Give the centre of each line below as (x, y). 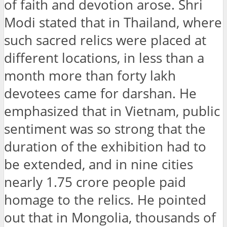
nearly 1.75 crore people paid (95, 182)
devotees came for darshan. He (100, 93)
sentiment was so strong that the (105, 129)
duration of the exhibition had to (105, 146)
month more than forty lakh (90, 75)
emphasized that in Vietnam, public (112, 111)
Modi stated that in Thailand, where (113, 22)
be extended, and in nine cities (99, 164)
